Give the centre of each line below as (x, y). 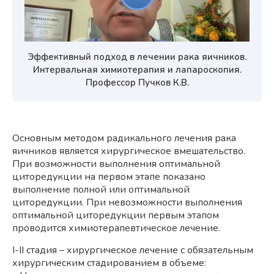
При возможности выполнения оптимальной (116, 164)
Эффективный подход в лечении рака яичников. (137, 57)
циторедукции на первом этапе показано (109, 176)
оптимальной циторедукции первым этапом (116, 215)
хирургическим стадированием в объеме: (109, 263)
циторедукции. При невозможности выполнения (127, 202)
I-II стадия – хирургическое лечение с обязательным (133, 250)
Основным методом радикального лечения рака (124, 138)
